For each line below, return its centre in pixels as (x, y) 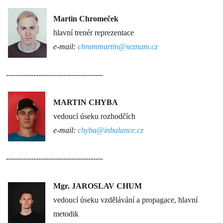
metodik (66, 214)
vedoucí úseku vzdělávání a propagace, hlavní (125, 200)
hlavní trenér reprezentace (94, 33)
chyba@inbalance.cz (111, 130)
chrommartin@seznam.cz (118, 47)
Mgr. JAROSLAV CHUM (98, 186)
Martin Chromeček (86, 19)
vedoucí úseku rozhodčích (94, 116)
